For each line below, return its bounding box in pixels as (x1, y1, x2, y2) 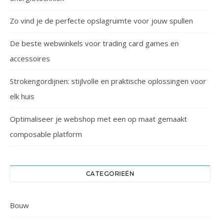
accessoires (10, 54, 50, 64)
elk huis (10, 91, 34, 102)
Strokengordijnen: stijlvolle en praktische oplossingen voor (10, 76, 206, 86)
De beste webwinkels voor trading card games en (10, 38, 179, 49)
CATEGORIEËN (85, 170, 135, 178)
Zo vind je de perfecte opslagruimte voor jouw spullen (10, 16, 193, 26)
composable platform (10, 129, 82, 139)
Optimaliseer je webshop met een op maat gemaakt (10, 114, 187, 124)
